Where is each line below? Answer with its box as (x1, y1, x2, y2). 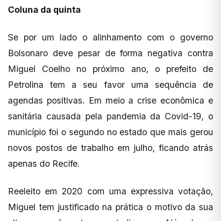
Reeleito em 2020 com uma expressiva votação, (8, 185, 213, 196)
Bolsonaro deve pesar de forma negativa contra (8, 47, 213, 58)
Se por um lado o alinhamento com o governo (8, 32, 213, 42)
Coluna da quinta (8, 4, 81, 15)
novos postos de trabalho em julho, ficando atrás (8, 142, 213, 153)
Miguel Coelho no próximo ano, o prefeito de (8, 63, 213, 74)
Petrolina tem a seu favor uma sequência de (8, 79, 213, 90)
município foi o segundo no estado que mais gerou (8, 126, 213, 137)
